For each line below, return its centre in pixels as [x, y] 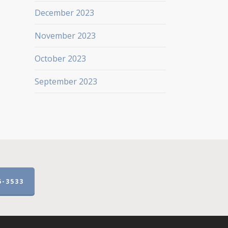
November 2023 [65, 35]
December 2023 [64, 12]
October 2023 [60, 58]
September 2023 [66, 81]
